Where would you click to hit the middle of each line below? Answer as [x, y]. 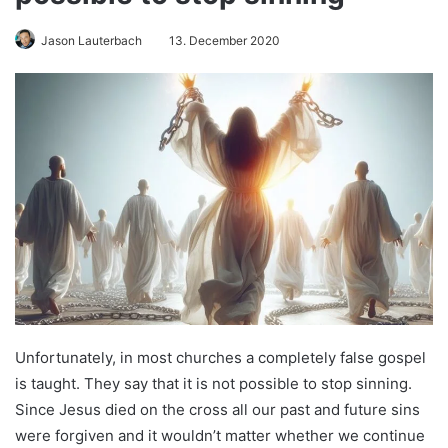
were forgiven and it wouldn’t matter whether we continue [220, 435]
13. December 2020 [224, 40]
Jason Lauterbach [91, 40]
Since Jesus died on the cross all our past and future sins [217, 409]
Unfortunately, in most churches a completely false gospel [220, 357]
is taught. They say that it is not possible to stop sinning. [213, 383]
